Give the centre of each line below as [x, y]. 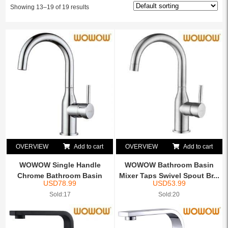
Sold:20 [169, 194]
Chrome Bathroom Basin [60, 175]
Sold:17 [60, 194]
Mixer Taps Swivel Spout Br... [169, 175]
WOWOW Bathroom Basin [169, 165]
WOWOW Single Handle [60, 165]
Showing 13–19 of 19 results [49, 7]
